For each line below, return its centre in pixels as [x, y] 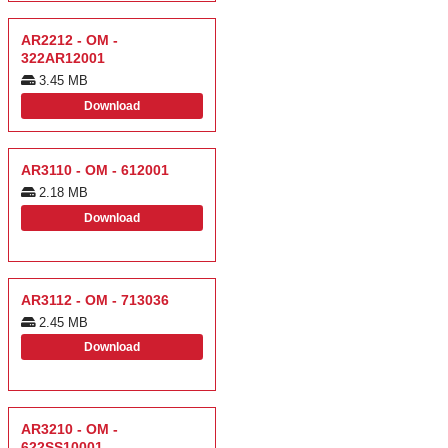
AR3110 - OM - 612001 [95, 169]
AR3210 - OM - [69, 429]
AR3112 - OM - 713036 [95, 299]
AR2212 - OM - [69, 39]
